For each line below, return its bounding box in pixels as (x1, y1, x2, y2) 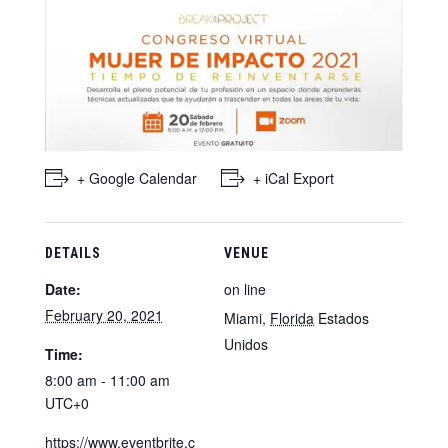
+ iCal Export (252, 168, 334, 189)
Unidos (224, 334, 268, 355)
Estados (318, 308, 369, 329)
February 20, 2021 (44, 305, 163, 326)
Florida (270, 308, 314, 329)
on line (224, 279, 266, 300)
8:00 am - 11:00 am (44, 370, 170, 391)
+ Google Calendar (76, 168, 197, 189)
